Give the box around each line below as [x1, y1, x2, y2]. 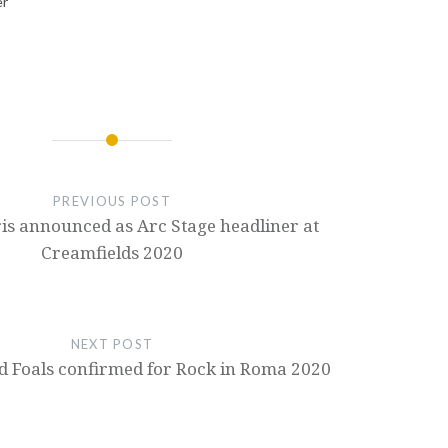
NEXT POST [70, 335, 154, 352]
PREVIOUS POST [53, 192, 171, 209]
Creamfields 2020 [40, 240, 183, 264]
